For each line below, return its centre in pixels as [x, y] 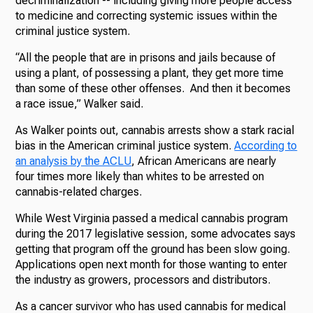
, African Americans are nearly [204, 161]
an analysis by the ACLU [74, 161]
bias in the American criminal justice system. [125, 146]
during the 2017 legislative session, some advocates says [156, 234]
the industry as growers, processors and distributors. [145, 280]
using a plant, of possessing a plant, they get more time [150, 73]
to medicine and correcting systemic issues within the [147, 16]
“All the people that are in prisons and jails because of [146, 58]
